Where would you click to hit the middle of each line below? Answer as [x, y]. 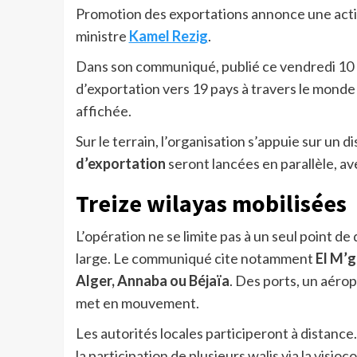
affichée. [103, 111]
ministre [102, 36]
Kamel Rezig [168, 36]
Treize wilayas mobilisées [211, 204]
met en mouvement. [137, 303]
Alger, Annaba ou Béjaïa [152, 281]
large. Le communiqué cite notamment [195, 259]
